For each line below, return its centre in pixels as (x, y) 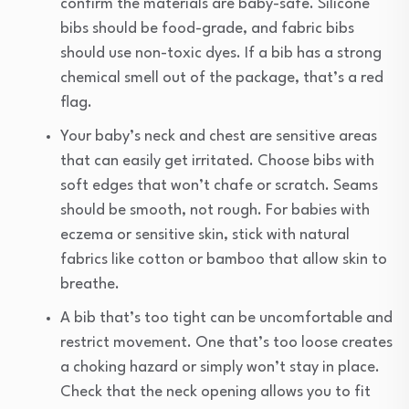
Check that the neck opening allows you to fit (215, 393)
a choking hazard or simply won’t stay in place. (220, 368)
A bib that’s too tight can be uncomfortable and (226, 319)
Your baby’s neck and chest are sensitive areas (219, 137)
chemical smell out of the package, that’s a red (222, 79)
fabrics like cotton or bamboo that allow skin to (224, 260)
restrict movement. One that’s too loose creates (226, 343)
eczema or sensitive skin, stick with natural (205, 236)
